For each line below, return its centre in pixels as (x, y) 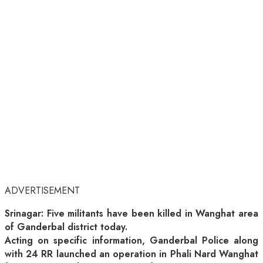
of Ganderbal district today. (66, 227)
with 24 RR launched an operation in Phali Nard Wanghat (131, 254)
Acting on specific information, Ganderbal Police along (131, 241)
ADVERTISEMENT (42, 191)
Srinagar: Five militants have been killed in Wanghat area (131, 214)
